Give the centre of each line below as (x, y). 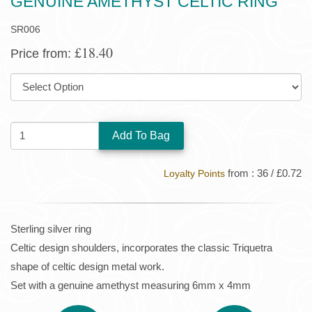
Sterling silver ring (51, 228)
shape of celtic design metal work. (87, 266)
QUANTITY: (46, 130)
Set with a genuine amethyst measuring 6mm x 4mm (131, 285)
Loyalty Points (194, 173)
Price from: (42, 53)
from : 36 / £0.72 (263, 173)
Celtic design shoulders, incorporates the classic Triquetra (141, 247)
